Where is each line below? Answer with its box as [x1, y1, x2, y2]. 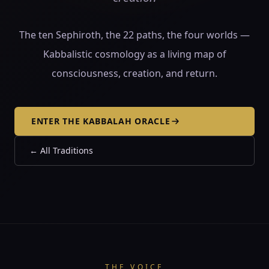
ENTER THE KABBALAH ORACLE [31, 115, 171, 127]
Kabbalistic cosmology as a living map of [43, 47, 226, 61]
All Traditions [40, 145, 93, 156]
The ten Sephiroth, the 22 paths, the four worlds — [19, 28, 250, 41]
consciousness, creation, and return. [52, 67, 217, 80]
